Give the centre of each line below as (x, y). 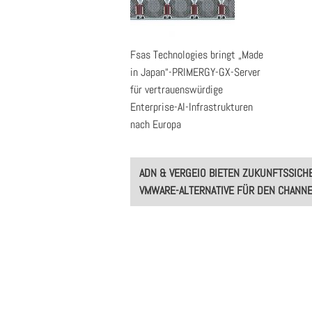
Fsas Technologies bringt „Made (197, 55)
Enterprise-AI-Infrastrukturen (192, 107)
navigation (162, 184)
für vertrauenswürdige (177, 89)
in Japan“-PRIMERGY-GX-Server (195, 72)
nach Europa (156, 124)
